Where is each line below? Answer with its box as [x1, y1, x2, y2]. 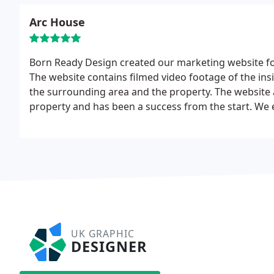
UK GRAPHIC [71, 227, 135, 240]
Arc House [29, 15, 85, 29]
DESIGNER [71, 237, 147, 256]
